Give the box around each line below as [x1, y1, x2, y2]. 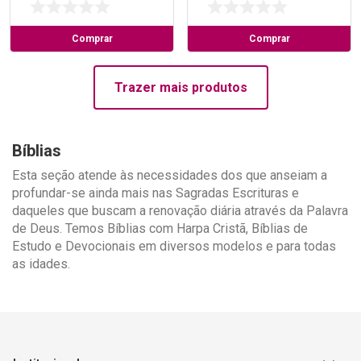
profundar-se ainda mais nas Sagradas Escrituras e [12, 185, 299, 201]
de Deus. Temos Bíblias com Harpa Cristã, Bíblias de [12, 221, 308, 237]
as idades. [12, 256, 70, 272]
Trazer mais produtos [114, 79, 247, 95]
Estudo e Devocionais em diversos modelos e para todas [12, 239, 336, 255]
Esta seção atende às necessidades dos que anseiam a [12, 168, 327, 184]
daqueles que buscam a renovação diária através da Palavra [12, 203, 348, 219]
